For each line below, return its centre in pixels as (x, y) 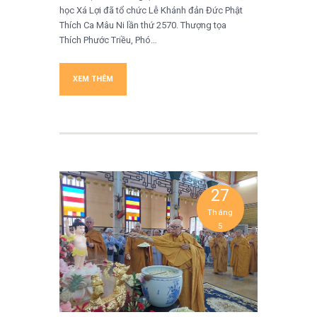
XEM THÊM (93, 79)
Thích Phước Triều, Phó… (108, 40)
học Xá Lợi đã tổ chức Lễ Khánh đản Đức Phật (151, 10)
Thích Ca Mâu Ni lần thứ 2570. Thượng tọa (143, 25)
